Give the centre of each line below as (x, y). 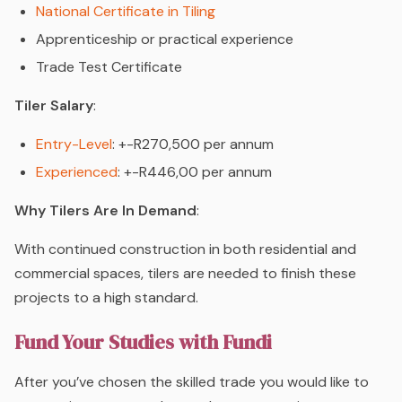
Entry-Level (74, 144)
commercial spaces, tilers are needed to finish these (185, 273)
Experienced (77, 171)
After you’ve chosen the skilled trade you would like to (192, 382)
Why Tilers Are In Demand (105, 210)
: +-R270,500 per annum (193, 144)
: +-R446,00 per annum (195, 171)
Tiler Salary (54, 105)
